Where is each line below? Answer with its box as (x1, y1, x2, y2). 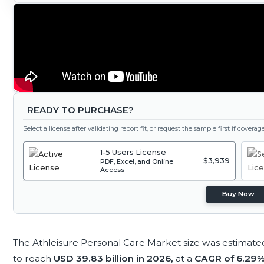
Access (100, 166, 125, 174)
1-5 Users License (100, 148, 167, 157)
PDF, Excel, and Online (100, 157, 174, 166)
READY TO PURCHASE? (27, 104, 134, 116)
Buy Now (222, 190, 255, 199)
